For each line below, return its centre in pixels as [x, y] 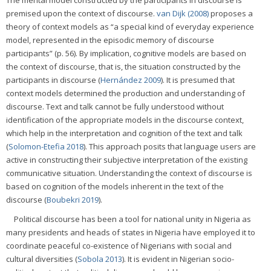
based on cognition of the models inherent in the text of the [115, 186]
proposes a [231, 13]
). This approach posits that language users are [170, 146]
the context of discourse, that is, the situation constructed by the [123, 66]
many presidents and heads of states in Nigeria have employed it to [131, 232]
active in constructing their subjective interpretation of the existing [127, 159]
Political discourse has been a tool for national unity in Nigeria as [132, 219]
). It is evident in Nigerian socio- [178, 259]
